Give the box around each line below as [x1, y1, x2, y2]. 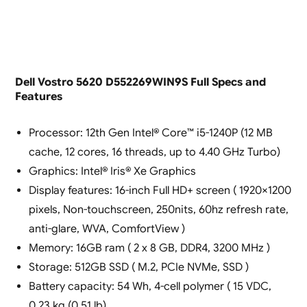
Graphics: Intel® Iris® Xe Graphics [28, 164, 196, 179]
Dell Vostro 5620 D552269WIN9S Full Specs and [14, 75, 266, 90]
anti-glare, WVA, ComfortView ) [28, 222, 185, 236]
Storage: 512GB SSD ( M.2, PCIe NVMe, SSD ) [28, 260, 249, 275]
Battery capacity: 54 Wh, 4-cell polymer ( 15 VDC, [28, 280, 271, 294]
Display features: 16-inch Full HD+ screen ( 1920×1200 [28, 184, 291, 198]
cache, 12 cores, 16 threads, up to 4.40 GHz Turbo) [28, 145, 280, 160]
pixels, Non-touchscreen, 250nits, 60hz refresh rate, [28, 203, 288, 217]
